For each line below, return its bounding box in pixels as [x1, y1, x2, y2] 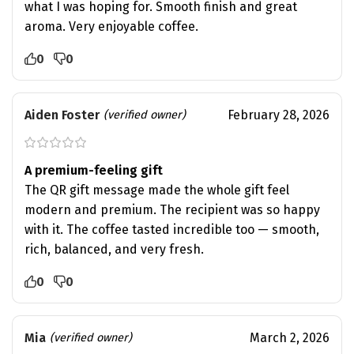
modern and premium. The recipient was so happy [24, 201, 320, 217]
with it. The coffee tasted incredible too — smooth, [24, 221, 319, 237]
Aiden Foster [24, 107, 100, 122]
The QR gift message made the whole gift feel [24, 182, 289, 198]
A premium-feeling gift [24, 162, 163, 178]
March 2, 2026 [249, 330, 330, 345]
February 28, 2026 [227, 107, 330, 122]
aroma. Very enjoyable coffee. [24, 18, 198, 34]
